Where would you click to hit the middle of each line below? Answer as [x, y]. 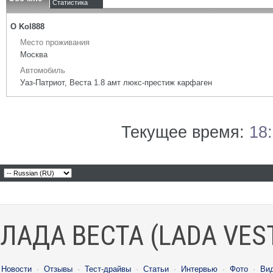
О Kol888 [27, 27]
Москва [34, 55]
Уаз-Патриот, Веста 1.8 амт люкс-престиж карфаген [116, 83]
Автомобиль [43, 70]
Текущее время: [185, 132]
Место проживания [55, 42]
